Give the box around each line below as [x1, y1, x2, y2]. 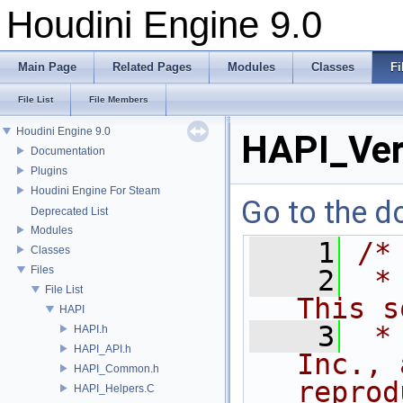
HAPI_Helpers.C [74, 381, 155, 395]
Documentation [31, 144, 105, 157]
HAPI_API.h [74, 342, 131, 355]
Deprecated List [31, 205, 108, 218]
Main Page [18, 60, 76, 74]
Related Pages [112, 60, 192, 74]
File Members [89, 94, 148, 104]
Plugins [31, 164, 67, 177]
